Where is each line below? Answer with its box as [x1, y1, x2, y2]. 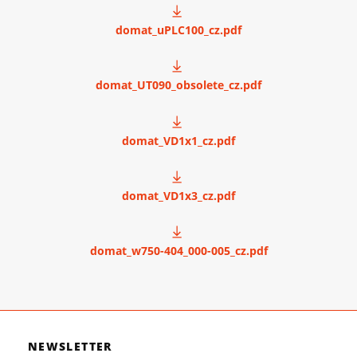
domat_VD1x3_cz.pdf [122, 187, 235, 203]
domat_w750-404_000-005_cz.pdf [89, 243, 268, 259]
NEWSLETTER [28, 338, 112, 354]
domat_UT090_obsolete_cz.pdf [96, 77, 261, 93]
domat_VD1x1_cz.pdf [122, 132, 235, 148]
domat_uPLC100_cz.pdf [116, 22, 241, 37]
